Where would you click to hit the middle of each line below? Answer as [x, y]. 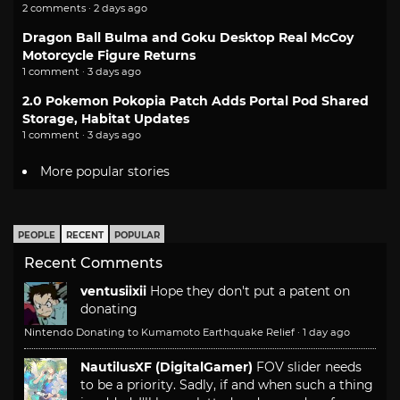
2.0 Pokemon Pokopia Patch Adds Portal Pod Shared [196, 101]
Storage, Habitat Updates [106, 119]
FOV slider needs [309, 367]
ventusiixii [113, 291]
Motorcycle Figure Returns [109, 56]
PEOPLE [37, 235]
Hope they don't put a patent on [250, 291]
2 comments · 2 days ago [85, 8]
